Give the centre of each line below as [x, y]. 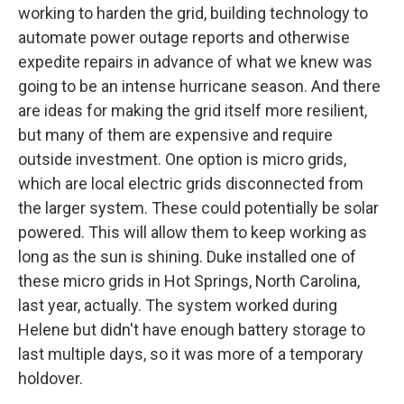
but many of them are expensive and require [175, 135]
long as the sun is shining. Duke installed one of [187, 257]
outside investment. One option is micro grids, [182, 159]
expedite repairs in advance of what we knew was [195, 62]
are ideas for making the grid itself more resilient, [193, 110]
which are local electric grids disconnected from [191, 184]
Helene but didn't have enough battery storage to [192, 330]
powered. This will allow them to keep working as [193, 232]
